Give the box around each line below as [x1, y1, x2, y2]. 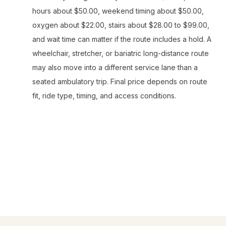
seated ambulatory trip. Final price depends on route [32, 77, 207, 86]
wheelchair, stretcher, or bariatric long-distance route [32, 49, 209, 58]
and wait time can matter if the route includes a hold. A [32, 35, 211, 43]
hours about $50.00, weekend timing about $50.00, [32, 7, 204, 15]
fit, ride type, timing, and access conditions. [32, 91, 176, 100]
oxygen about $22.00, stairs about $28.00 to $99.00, [32, 21, 209, 29]
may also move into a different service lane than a [32, 63, 198, 72]
